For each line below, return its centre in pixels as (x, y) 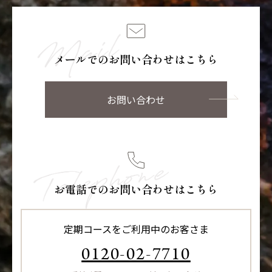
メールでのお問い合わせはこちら (136, 59)
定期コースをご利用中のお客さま (136, 229)
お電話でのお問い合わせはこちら (136, 189)
